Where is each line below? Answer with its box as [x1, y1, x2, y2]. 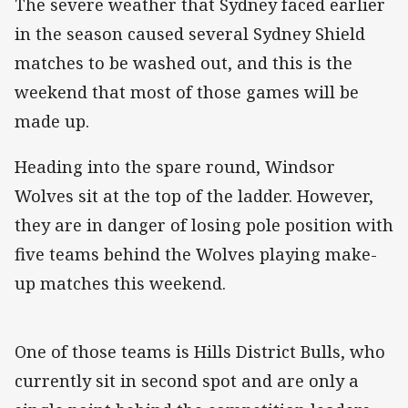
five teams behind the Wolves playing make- [15, 242, 377, 265]
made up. [15, 109, 89, 132]
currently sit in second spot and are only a [15, 369, 359, 392]
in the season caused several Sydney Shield [15, 22, 365, 45]
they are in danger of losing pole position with [15, 213, 393, 236]
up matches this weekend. [15, 271, 226, 294]
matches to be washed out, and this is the [15, 51, 352, 74]
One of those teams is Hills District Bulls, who [15, 340, 385, 362]
